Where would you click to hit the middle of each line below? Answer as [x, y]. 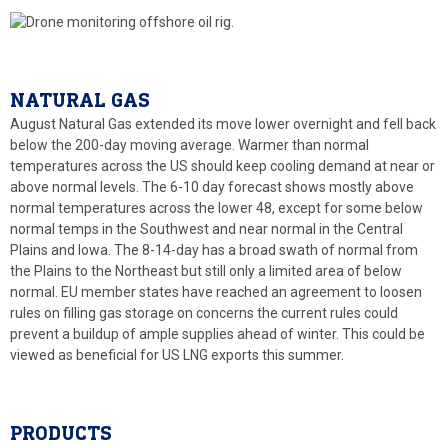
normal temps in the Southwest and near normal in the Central [206, 229]
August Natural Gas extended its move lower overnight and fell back [223, 124]
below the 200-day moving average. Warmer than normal [189, 145]
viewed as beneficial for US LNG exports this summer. [177, 355]
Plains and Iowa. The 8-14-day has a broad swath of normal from [214, 250]
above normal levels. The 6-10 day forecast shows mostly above [212, 187]
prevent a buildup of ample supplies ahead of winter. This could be [217, 334]
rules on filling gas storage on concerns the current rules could [204, 313]
